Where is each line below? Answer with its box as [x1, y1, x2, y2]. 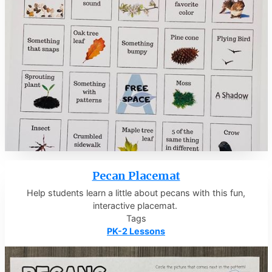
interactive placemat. [92, 200, 180, 211]
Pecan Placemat [92, 168, 180, 183]
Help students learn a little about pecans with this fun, [27, 187, 245, 198]
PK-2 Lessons [107, 225, 165, 236]
